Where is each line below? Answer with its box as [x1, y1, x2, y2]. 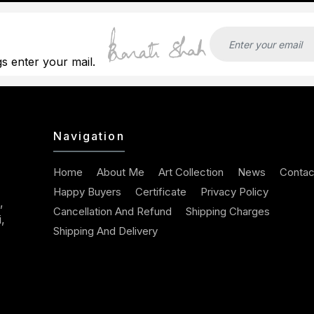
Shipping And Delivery [53, 224, 158, 238]
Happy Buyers [53, 185, 121, 198]
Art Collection [158, 165, 224, 179]
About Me [96, 165, 144, 179]
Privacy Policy [200, 185, 268, 198]
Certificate [135, 185, 186, 198]
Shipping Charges [185, 205, 270, 218]
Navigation [53, 129, 125, 143]
